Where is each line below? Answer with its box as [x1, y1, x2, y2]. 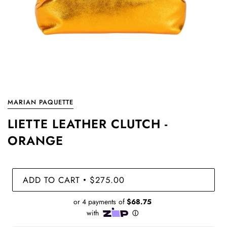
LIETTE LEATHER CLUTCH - [8, 115, 168, 133]
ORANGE [8, 132, 63, 149]
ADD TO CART [23, 173, 80, 186]
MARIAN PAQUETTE [8, 97, 73, 107]
